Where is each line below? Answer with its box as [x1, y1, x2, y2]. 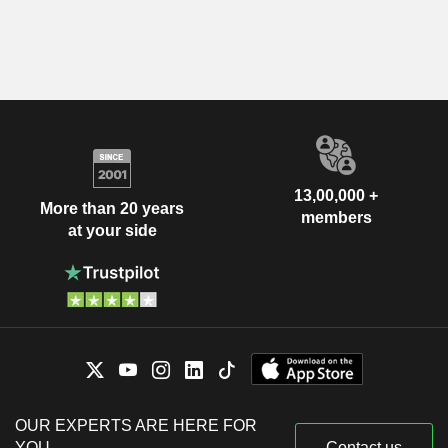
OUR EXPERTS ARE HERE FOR [15, 417, 257, 435]
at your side [67, 221, 157, 239]
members [300, 209, 372, 227]
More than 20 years [40, 199, 184, 217]
